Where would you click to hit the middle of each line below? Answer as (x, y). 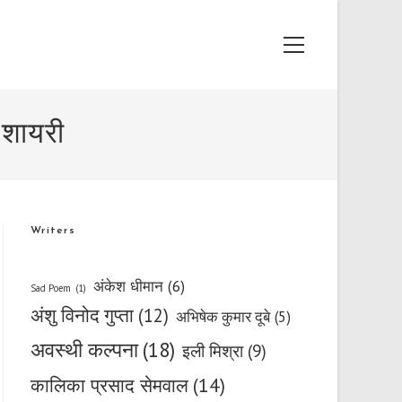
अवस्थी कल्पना (84, 350)
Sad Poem (51, 288)
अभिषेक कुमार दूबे (223, 317)
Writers (53, 231)
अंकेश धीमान (128, 286)
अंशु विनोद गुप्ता (82, 315)
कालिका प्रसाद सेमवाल (109, 385)
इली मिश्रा (213, 350)
